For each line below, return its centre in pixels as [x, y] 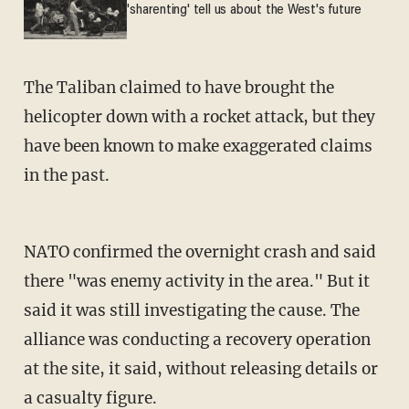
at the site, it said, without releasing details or [200, 368]
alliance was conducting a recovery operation [197, 339]
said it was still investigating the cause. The [191, 310]
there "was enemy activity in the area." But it [196, 281]
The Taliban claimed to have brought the [178, 87]
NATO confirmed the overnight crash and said [199, 252]
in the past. [66, 175]
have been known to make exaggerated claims [198, 146]
